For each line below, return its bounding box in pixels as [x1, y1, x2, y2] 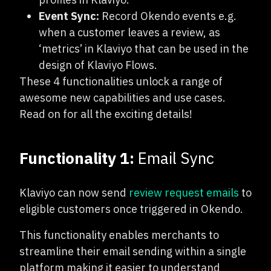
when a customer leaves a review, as [39, 25, 220, 39]
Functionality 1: [19, 148, 134, 168]
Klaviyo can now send [19, 186, 129, 200]
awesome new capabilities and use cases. [19, 91, 226, 105]
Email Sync [134, 148, 214, 168]
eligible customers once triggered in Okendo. [19, 202, 243, 216]
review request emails [129, 186, 239, 200]
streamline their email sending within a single [19, 244, 246, 258]
